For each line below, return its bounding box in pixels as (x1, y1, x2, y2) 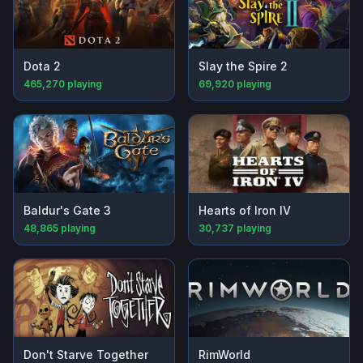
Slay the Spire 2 (199, 59, 288, 74)
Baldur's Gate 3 (23, 203, 111, 218)
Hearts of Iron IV (199, 203, 291, 218)
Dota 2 (23, 59, 61, 74)
